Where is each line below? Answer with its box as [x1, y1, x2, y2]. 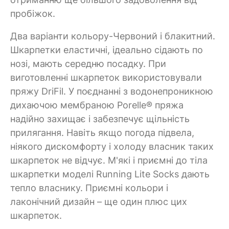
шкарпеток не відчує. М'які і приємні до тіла [10, 154, 208, 166]
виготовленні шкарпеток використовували [10, 72, 202, 83]
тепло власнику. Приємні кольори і [10, 182, 168, 193]
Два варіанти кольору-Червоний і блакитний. [10, 30, 215, 41]
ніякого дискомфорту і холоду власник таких [10, 141, 214, 152]
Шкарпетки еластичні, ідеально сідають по [10, 44, 203, 55]
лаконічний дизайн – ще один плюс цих [10, 196, 187, 207]
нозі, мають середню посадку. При [10, 58, 166, 69]
